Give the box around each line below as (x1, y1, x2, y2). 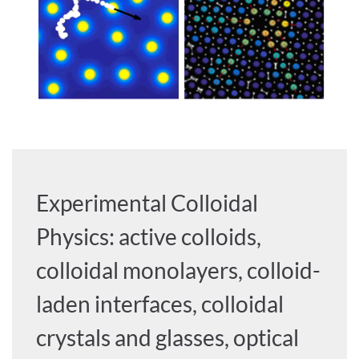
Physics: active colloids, (36, 223, 262, 251)
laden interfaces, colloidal (36, 290, 284, 318)
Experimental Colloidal (36, 189, 259, 217)
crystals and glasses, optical (36, 324, 300, 352)
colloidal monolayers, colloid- (36, 256, 321, 284)
